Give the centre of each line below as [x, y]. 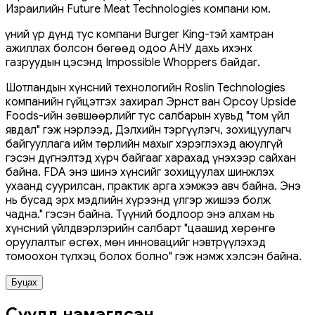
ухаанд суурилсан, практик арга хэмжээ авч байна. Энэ [153, 186]
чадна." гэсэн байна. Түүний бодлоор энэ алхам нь [140, 214]
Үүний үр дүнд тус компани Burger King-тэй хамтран [140, 34]
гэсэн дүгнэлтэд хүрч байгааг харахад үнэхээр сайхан [151, 158]
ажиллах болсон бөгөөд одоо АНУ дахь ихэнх [129, 48]
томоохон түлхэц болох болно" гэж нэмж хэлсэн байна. [154, 256]
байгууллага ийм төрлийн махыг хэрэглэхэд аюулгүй [144, 144]
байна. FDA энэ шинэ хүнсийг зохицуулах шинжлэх [140, 172]
